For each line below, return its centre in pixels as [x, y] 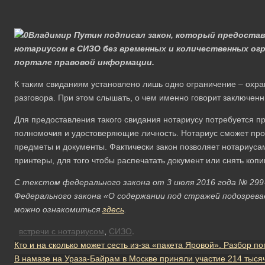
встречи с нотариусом [62, 231]
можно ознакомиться [58, 209]
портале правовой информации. [84, 62]
